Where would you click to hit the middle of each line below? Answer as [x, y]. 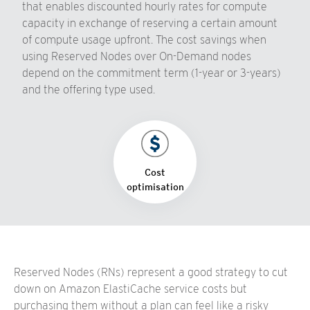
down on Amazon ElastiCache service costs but [130, 289]
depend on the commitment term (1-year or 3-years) [152, 73]
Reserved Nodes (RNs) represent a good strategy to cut [151, 272]
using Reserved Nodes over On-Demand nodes [137, 56]
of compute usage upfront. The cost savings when [144, 40]
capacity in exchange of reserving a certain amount [150, 23]
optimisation [155, 187]
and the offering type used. [89, 90]
